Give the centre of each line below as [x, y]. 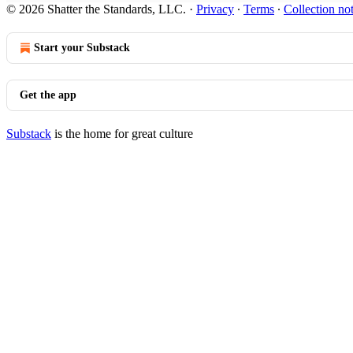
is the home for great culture [122, 134]
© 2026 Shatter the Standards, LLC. [96, 9]
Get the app [48, 95]
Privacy [215, 9]
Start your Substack [82, 48]
